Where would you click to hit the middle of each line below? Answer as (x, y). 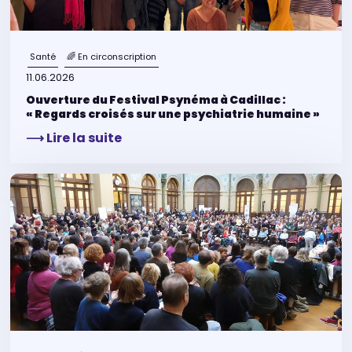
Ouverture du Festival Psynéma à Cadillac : (156, 100)
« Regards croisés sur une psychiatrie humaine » (173, 114)
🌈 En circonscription (112, 56)
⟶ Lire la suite (74, 138)
